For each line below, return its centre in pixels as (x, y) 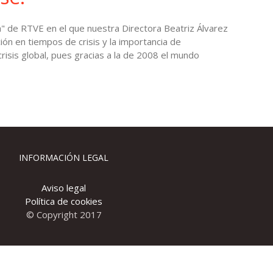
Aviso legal (64, 188)
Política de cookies (64, 201)
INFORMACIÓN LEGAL (64, 158)
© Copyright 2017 (64, 214)
